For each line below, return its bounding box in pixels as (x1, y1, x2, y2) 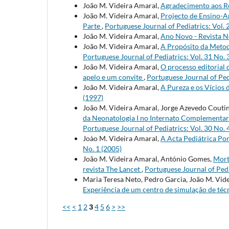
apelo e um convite (83, 72, 144, 81)
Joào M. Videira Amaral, (83, 133, 161, 143)
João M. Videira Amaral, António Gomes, (83, 154, 213, 163)
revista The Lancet (83, 164, 142, 173)
